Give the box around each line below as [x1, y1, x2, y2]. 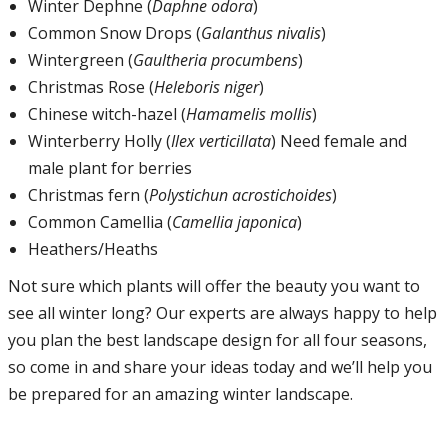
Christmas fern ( [27, 183, 149, 206]
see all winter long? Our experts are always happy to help [7, 301, 437, 324]
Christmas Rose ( [27, 75, 154, 98]
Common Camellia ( [27, 210, 172, 233]
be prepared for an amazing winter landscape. [7, 382, 353, 405]
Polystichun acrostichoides [148, 183, 332, 206]
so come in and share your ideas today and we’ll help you [7, 355, 432, 378]
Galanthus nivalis [200, 21, 321, 44]
